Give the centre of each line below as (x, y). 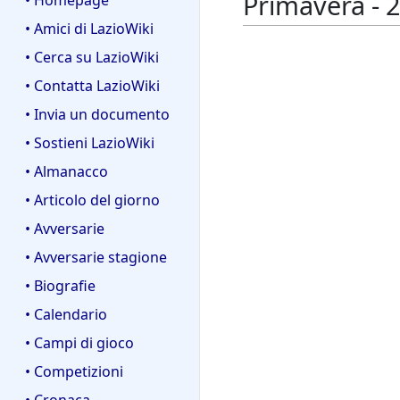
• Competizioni (74, 371)
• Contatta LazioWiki (92, 86)
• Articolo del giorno (92, 200)
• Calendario (66, 314)
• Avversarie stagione (96, 257)
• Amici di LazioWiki (89, 29)
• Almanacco (67, 172)
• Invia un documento (97, 115)
